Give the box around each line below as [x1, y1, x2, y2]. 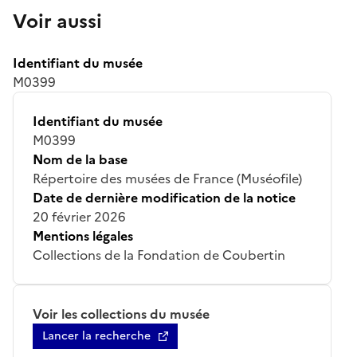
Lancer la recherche [42, 327, 151, 344]
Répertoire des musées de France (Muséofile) [33, 168, 302, 188]
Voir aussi [13, 6, 102, 36]
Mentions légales [33, 226, 133, 245]
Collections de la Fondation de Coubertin [33, 245, 285, 265]
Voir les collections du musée [33, 304, 210, 324]
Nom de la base [33, 149, 127, 169]
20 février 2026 [33, 206, 126, 226]
